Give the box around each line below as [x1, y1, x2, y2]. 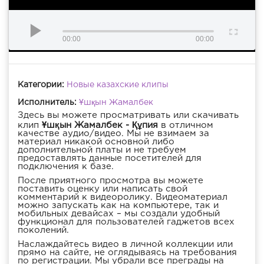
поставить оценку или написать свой [18, 185, 187, 193]
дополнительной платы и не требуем [18, 146, 186, 154]
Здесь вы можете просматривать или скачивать [18, 111, 239, 120]
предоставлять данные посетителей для [18, 154, 202, 163]
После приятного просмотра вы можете [18, 177, 203, 185]
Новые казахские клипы [67, 81, 169, 89]
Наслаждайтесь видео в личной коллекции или [18, 240, 233, 249]
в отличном [158, 121, 213, 130]
